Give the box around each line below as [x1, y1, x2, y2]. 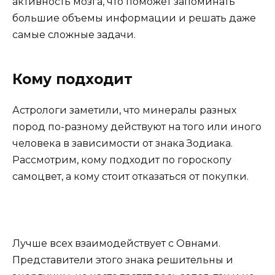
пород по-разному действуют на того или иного [12, 121, 261, 133]
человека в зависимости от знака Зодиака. [12, 137, 233, 150]
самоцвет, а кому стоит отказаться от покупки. [12, 171, 249, 183]
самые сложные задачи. [12, 29, 136, 41]
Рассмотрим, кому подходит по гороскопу [12, 154, 231, 166]
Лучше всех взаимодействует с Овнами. [12, 237, 220, 249]
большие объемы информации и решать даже [12, 12, 256, 25]
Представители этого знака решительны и [12, 254, 233, 266]
